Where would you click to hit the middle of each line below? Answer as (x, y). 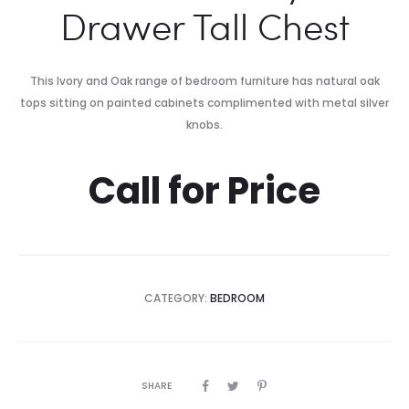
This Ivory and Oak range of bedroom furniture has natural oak (204, 81)
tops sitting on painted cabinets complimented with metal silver (204, 103)
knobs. (204, 125)
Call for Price (204, 191)
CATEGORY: (177, 298)
